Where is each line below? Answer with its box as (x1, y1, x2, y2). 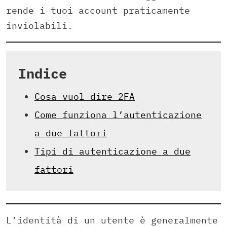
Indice (18, 64, 67, 83)
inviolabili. (6, 20, 73, 32)
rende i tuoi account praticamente (6, 5, 190, 17)
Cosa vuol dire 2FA (34, 91, 135, 103)
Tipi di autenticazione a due (34, 145, 191, 158)
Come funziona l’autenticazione (34, 109, 202, 121)
